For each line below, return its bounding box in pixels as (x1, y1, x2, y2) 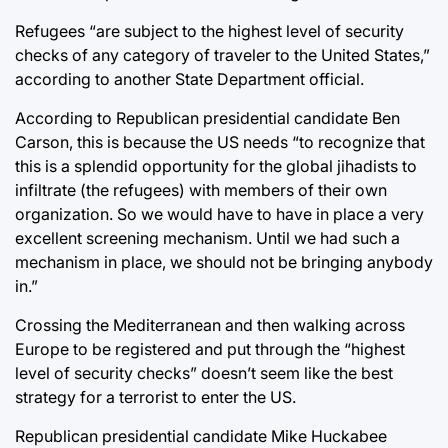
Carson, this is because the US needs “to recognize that (15, 131, 425, 152)
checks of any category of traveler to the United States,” (15, 44, 430, 65)
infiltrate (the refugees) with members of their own (15, 179, 387, 200)
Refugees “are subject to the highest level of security (15, 20, 404, 41)
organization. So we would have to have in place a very (15, 203, 424, 224)
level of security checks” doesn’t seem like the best (15, 362, 393, 383)
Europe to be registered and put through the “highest (15, 338, 405, 359)
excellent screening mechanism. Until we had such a (15, 227, 400, 248)
